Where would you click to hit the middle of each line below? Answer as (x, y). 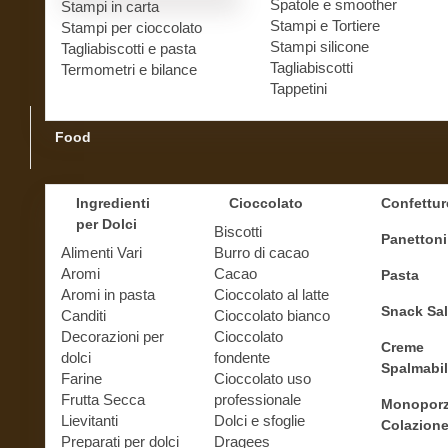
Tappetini (298, 88)
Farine (81, 378)
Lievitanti (89, 420)
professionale (257, 399)
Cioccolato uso (262, 378)
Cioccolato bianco (271, 315)
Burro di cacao (261, 252)
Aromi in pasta (108, 294)
